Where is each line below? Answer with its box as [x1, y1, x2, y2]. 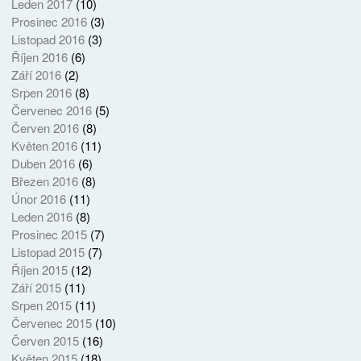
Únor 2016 [10, 189, 66, 207]
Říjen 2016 [10, 48, 68, 65]
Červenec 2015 [10, 313, 92, 331]
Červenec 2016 [10, 101, 92, 118]
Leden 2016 [10, 207, 73, 225]
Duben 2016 [10, 154, 75, 172]
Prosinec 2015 [10, 225, 87, 243]
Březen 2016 [10, 172, 78, 189]
